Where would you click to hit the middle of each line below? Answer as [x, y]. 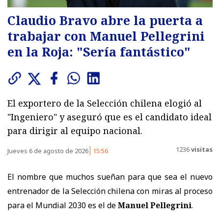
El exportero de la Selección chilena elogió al [105, 103]
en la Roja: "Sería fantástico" [99, 51]
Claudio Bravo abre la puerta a [105, 20]
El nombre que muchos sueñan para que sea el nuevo [110, 177]
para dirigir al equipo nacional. [75, 130]
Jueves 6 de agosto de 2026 [49, 151]
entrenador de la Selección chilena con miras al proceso [110, 191]
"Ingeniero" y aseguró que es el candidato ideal [110, 117]
